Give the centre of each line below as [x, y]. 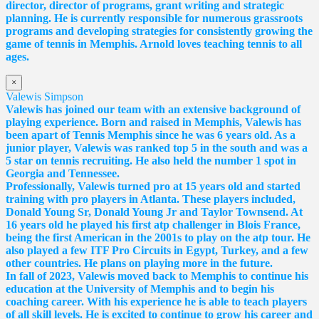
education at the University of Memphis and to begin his [140, 288]
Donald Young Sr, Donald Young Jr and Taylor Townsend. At [154, 211]
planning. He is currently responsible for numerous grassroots [154, 18]
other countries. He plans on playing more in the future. [139, 263]
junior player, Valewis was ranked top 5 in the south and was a [157, 147]
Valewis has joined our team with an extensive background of [153, 109]
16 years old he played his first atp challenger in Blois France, [153, 224]
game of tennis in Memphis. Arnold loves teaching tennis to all [154, 43]
